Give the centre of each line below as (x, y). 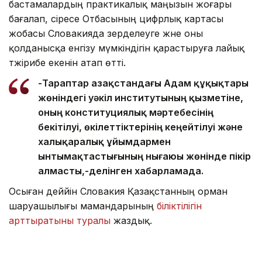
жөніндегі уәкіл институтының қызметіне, (141, 97)
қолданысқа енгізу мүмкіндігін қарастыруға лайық (127, 48)
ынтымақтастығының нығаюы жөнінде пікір (144, 156)
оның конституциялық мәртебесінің (126, 112)
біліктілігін (179, 206)
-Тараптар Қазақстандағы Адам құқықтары (143, 83)
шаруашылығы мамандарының (83, 206)
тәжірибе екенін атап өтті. (67, 62)
